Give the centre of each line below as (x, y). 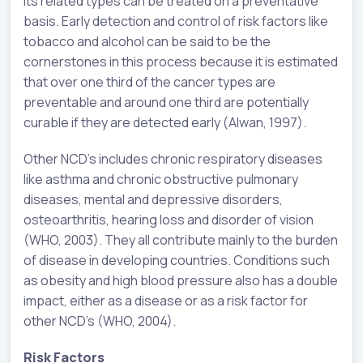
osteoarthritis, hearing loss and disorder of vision (169, 220)
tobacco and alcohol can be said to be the (147, 42)
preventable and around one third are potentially (166, 102)
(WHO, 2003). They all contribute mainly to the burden (181, 240)
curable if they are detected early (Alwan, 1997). (165, 123)
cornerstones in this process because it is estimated (181, 62)
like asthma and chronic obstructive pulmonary (161, 179)
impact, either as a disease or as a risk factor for (166, 301)
